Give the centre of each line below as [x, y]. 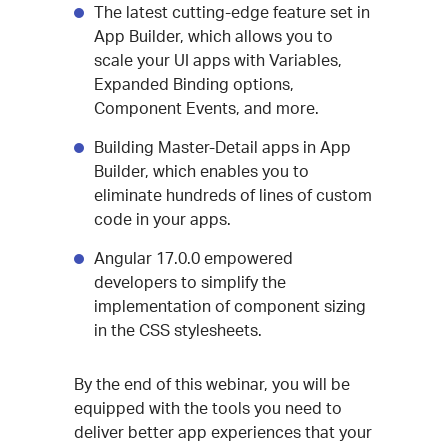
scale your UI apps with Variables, [218, 60]
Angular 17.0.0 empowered [193, 258]
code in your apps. [162, 219]
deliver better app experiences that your [223, 432]
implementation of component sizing [230, 306]
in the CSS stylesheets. [178, 330]
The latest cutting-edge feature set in [232, 12]
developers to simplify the [190, 282]
